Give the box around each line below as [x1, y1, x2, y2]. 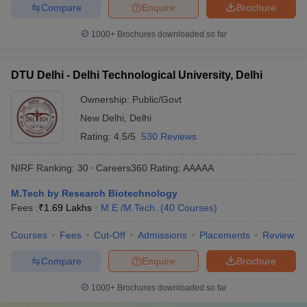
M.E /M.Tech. [101, 202, 158, 213]
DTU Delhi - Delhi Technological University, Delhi [11, 69, 262, 81]
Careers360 [96, 162, 147, 173]
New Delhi [80, 112, 124, 123]
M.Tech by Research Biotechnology [11, 188, 177, 199]
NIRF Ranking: [11, 162, 75, 173]
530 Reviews [141, 131, 197, 142]
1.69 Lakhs [44, 202, 92, 213]
